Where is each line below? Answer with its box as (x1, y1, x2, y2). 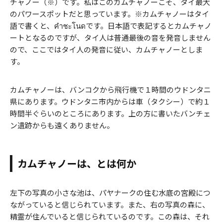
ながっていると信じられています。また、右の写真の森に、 (10, 199, 210, 210)
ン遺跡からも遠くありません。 (10, 119, 114, 130)
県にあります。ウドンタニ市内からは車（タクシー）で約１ (10, 96, 210, 107)
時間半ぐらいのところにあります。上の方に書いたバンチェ (10, 108, 211, 118)
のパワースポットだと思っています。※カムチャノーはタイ (10, 8, 209, 19)
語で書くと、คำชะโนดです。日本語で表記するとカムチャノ (10, 20, 212, 31)
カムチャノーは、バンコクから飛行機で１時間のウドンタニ (10, 84, 211, 95)
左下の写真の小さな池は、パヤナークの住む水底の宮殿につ (10, 187, 211, 198)
